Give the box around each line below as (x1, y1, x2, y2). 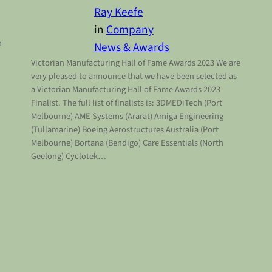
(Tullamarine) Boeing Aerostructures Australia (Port (30, 123, 219, 137)
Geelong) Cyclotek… (30, 150, 106, 163)
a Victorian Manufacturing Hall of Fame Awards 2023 (30, 83, 220, 97)
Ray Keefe (93, 4, 143, 21)
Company (106, 21, 154, 39)
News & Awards (93, 39, 169, 56)
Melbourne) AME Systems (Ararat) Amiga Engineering (30, 110, 223, 123)
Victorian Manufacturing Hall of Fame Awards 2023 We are (30, 56, 240, 70)
